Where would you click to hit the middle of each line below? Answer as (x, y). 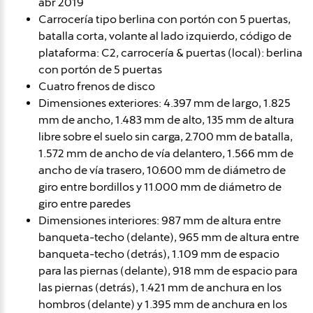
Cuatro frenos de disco (97, 86)
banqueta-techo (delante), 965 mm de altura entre (169, 237)
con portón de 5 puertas (100, 69)
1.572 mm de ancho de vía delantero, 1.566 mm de (166, 153)
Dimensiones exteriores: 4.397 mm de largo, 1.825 (165, 103)
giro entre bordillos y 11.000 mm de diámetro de (160, 187)
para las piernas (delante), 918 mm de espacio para (168, 270)
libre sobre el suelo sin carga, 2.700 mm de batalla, (166, 136)
